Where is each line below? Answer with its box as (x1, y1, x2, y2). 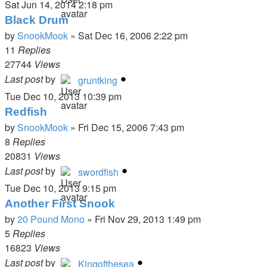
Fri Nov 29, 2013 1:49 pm (95, 212, 201, 226)
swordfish (78, 165, 119, 179)
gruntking (78, 73, 117, 87)
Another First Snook (5, 197, 115, 210)
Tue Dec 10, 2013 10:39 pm (5, 89, 122, 103)
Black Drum (5, 14, 69, 26)
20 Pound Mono (17, 212, 85, 226)
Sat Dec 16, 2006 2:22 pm (78, 29, 188, 42)
